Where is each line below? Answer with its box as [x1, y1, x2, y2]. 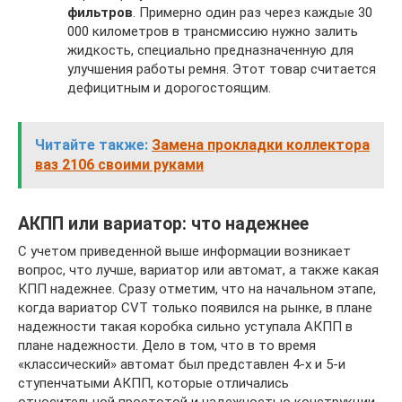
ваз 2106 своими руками [35, 155, 204, 173]
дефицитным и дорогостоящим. [67, 79, 271, 96]
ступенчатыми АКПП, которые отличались [18, 374, 289, 391]
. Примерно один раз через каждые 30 [133, 4, 372, 21]
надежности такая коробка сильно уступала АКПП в [18, 318, 353, 335]
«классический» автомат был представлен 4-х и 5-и [18, 355, 345, 372]
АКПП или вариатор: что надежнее [18, 213, 309, 234]
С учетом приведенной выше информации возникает [18, 242, 351, 259]
